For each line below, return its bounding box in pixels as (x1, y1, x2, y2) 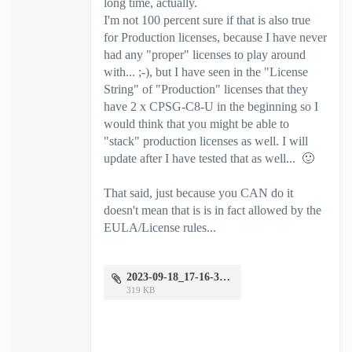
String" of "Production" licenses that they (104, 82, 308, 97)
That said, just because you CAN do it (104, 186, 293, 200)
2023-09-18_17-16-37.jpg (219, 271, 231, 284)
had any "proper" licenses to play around (104, 48, 306, 62)
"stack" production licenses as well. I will (104, 134, 308, 148)
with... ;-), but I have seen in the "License (104, 65, 308, 79)
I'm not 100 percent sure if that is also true (104, 13, 310, 27)
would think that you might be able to (104, 117, 289, 131)
